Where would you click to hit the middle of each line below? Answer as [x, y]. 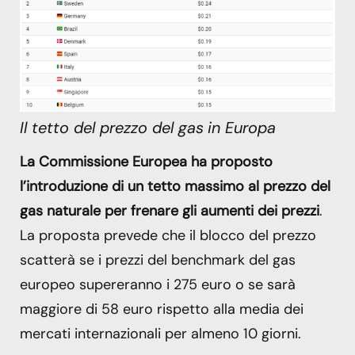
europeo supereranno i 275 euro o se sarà [158, 285]
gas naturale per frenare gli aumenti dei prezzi [170, 211]
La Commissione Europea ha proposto [146, 162]
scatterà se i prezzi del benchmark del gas [158, 260]
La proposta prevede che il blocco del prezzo [168, 236]
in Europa [242, 128]
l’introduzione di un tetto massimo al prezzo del [175, 187]
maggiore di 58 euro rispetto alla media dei [162, 309]
